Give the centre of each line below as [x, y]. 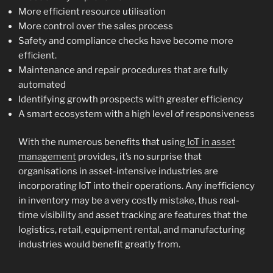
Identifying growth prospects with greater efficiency [131, 99]
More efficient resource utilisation [92, 11]
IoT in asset [210, 142]
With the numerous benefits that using [102, 142]
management [47, 157]
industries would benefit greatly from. [99, 245]
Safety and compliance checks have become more [126, 41]
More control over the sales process [96, 26]
